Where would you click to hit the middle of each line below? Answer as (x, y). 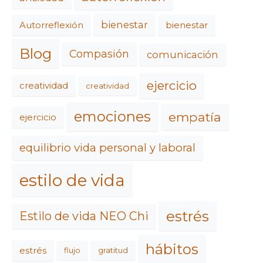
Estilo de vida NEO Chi (84, 216)
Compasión (99, 54)
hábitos (172, 249)
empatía (195, 117)
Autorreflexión (51, 25)
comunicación (183, 54)
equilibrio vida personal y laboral (107, 147)
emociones (112, 116)
